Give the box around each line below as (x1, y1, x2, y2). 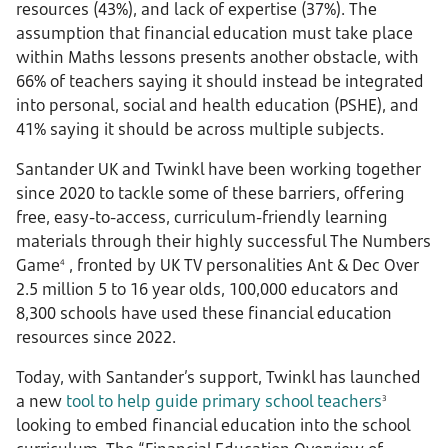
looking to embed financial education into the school (16, 414, 410, 436)
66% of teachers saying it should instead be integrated (16, 70, 424, 92)
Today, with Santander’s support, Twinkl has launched (16, 366, 421, 388)
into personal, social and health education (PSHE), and (16, 94, 419, 116)
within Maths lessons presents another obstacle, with (16, 46, 419, 68)
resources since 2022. (16, 326, 176, 348)
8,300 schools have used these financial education (16, 302, 392, 324)
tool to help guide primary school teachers (66, 390, 382, 412)
